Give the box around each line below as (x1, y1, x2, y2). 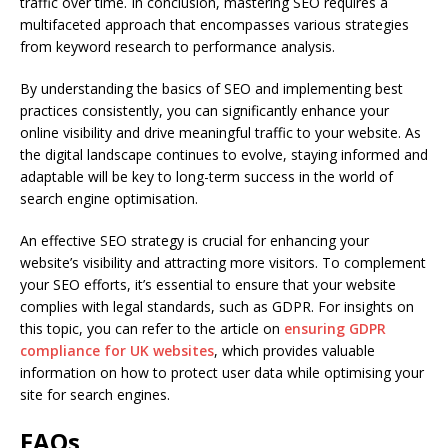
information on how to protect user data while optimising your (20, 362, 424, 382)
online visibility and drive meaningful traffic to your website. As (20, 122, 421, 142)
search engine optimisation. (20, 188, 198, 208)
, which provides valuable (214, 340, 375, 360)
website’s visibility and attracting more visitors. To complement (20, 252, 426, 272)
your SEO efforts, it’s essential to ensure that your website (20, 274, 396, 294)
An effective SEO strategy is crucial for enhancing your (20, 230, 369, 250)
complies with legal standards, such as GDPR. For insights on (20, 296, 414, 316)
